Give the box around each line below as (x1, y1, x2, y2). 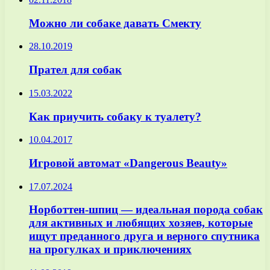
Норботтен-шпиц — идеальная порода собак (29, 203, 263, 216)
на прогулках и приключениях (29, 243, 192, 256)
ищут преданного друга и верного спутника (29, 230, 260, 243)
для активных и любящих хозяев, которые (29, 216, 253, 230)
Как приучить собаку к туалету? (29, 110, 201, 123)
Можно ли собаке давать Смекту (29, 16, 201, 30)
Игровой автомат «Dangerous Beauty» (29, 157, 227, 170)
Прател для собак (29, 63, 122, 77)
